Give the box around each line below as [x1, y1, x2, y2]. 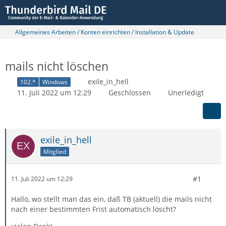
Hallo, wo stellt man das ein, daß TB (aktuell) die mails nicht [11, 194, 212, 204]
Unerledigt [168, 87, 204, 97]
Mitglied [43, 147, 66, 156]
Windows [42, 77, 68, 86]
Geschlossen [108, 87, 151, 97]
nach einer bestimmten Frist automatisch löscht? [11, 204, 176, 214]
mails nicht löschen [5, 58, 108, 74]
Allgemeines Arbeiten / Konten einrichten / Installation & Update [15, 28, 194, 36]
